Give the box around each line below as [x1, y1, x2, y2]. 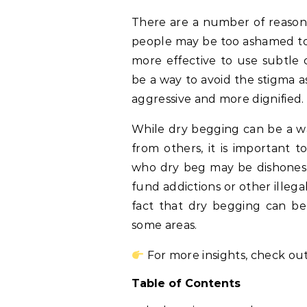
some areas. [132, 219, 197, 232]
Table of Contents [132, 277, 241, 290]
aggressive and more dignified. [132, 93, 304, 106]
